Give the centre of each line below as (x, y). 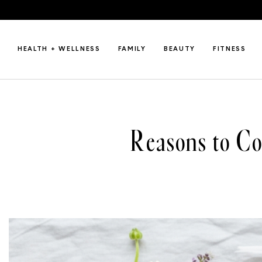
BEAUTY (180, 49)
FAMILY (132, 49)
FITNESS (230, 49)
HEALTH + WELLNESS (59, 49)
